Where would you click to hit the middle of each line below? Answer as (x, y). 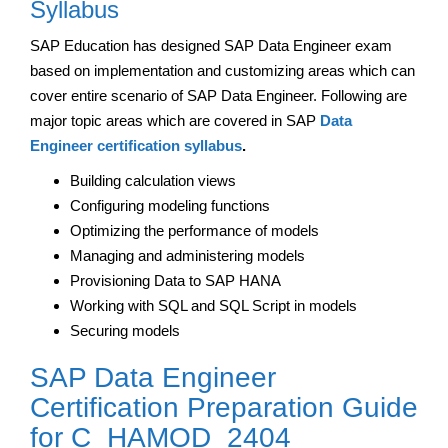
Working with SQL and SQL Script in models (213, 305)
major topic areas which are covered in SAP (175, 120)
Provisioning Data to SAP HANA (175, 280)
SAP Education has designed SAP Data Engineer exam (211, 45)
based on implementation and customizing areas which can (222, 70)
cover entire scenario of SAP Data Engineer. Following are (218, 95)
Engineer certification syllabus (136, 145)
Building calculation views (153, 180)
